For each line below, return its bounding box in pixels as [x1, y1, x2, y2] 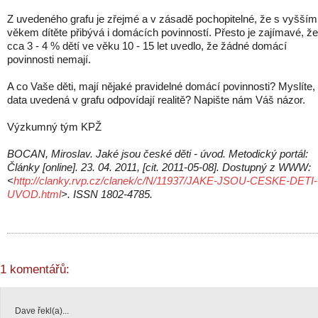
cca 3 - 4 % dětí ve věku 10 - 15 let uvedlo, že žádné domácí [7, 40, 287, 53]
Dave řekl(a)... [15, 306, 69, 317]
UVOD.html [7, 188, 61, 201]
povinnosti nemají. [7, 53, 91, 66]
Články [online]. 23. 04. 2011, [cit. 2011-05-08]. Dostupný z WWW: [7, 161, 311, 174]
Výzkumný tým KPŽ [7, 121, 102, 133]
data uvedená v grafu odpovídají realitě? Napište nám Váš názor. [7, 94, 305, 106]
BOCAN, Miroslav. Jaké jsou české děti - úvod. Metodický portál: [7, 148, 308, 160]
